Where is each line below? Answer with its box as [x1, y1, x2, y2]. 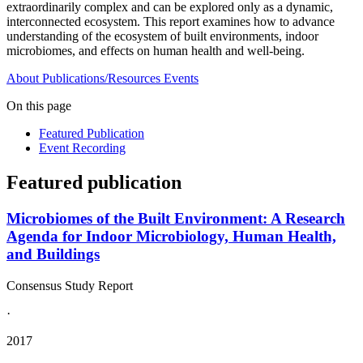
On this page [6, 99, 71, 113]
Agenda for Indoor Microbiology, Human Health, [6, 228, 336, 246]
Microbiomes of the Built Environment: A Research [6, 210, 345, 228]
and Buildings [6, 246, 100, 263]
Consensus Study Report [6, 279, 133, 293]
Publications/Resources [42, 71, 160, 86]
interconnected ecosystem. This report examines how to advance [6, 15, 335, 29]
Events [164, 71, 199, 86]
